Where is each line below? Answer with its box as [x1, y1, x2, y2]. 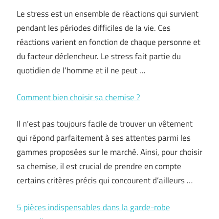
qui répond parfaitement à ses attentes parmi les [17, 131, 191, 144]
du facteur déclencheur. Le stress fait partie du [17, 50, 181, 63]
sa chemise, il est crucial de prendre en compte [17, 160, 181, 173]
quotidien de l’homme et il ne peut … [17, 64, 145, 77]
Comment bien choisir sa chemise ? [17, 90, 140, 104]
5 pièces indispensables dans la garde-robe [17, 200, 170, 214]
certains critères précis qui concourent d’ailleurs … [17, 174, 193, 187]
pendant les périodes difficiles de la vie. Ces [17, 22, 171, 34]
